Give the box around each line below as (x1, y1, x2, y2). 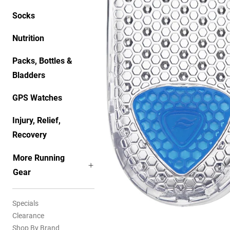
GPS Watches (12, 93, 62, 103)
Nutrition (12, 33, 44, 43)
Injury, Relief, (12, 116, 61, 125)
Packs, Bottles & (12, 56, 72, 66)
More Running (13, 153, 65, 163)
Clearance (12, 212, 44, 220)
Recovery (12, 130, 47, 140)
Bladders (12, 70, 45, 80)
